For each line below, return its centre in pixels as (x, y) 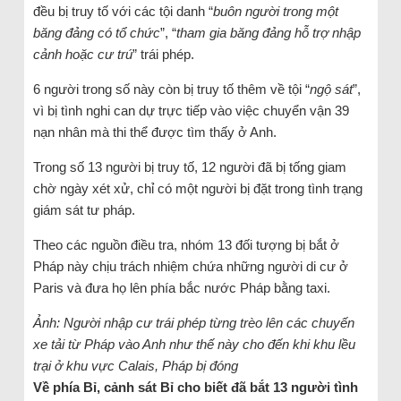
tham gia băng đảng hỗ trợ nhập (268, 33)
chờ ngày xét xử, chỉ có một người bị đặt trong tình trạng (197, 188)
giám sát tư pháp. (84, 210)
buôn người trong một (275, 11)
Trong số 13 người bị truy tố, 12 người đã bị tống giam (189, 167)
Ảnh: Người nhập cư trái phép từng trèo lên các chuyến (193, 323)
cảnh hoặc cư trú (82, 54)
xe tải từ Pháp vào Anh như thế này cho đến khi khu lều (194, 344)
